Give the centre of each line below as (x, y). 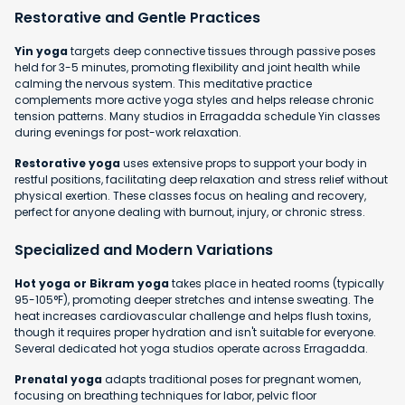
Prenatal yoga (58, 379)
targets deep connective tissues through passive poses (222, 51)
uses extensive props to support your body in (244, 163)
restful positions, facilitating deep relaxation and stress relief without (201, 179)
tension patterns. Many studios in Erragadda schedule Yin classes (198, 116)
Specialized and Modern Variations (144, 250)
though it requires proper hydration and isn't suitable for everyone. (195, 332)
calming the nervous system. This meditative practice (163, 83)
